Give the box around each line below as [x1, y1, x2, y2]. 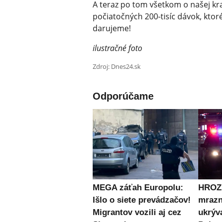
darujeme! [93, 23, 131, 34]
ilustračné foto [93, 43, 142, 54]
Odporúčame [93, 91, 154, 102]
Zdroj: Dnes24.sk [93, 62, 141, 71]
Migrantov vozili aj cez [93, 208, 181, 218]
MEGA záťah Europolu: [93, 183, 183, 193]
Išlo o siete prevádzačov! [93, 195, 191, 205]
